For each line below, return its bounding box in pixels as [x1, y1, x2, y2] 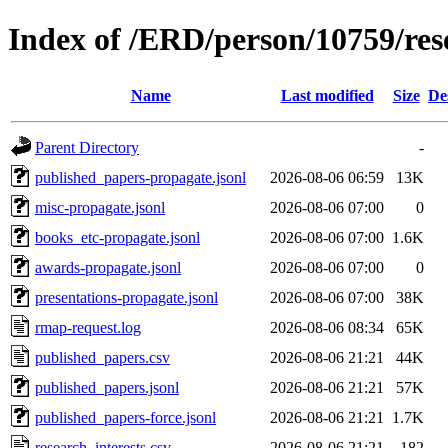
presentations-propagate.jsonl [35, 288, 218, 306]
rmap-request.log [35, 318, 141, 336]
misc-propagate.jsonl [35, 198, 165, 216]
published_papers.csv [35, 348, 170, 366]
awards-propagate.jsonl [35, 258, 181, 276]
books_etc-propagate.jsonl [35, 228, 200, 246]
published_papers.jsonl [35, 378, 179, 396]
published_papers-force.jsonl [35, 408, 216, 426]
